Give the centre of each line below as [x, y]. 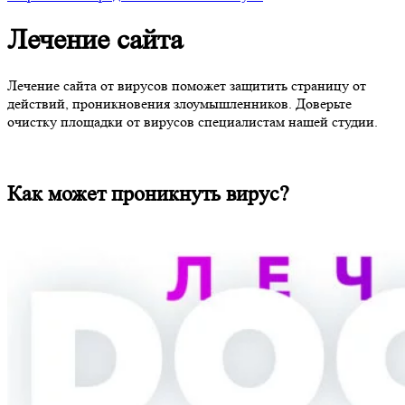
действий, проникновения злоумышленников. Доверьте [179, 103]
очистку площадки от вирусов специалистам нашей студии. [194, 121]
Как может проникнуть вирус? [148, 193]
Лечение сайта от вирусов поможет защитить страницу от [187, 85]
